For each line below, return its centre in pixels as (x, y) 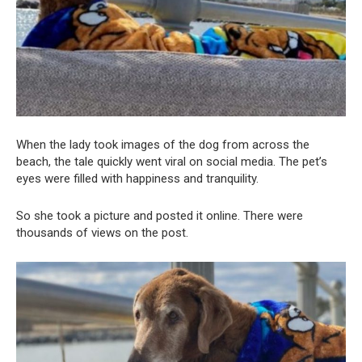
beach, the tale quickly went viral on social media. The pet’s (172, 161)
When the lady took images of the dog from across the (163, 144)
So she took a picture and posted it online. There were (160, 215)
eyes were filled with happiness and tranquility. (137, 178)
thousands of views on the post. (102, 232)
